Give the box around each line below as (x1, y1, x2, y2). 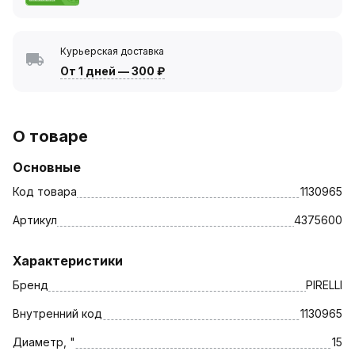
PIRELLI (306, 277, 342, 292)
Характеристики (13, 252, 123, 269)
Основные (13, 158, 81, 175)
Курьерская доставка (60, 44, 164, 57)
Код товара (13, 184, 77, 198)
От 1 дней (60, 63, 116, 78)
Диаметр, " (13, 334, 75, 349)
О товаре (13, 126, 88, 146)
